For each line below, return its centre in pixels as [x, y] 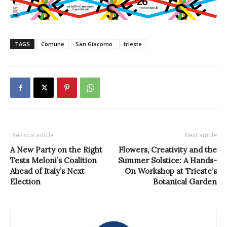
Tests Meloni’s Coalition [53, 161]
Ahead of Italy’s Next [47, 171]
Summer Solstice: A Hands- [167, 161]
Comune [53, 44]
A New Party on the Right [56, 150]
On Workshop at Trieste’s [171, 171]
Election [25, 182]
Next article [201, 136]
